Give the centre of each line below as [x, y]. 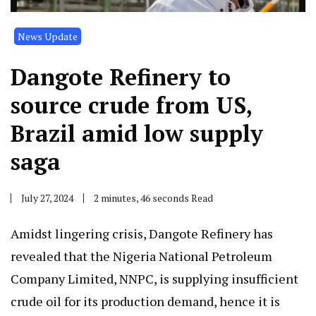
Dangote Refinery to [121, 77]
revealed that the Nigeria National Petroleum [141, 256]
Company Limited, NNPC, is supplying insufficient [154, 278]
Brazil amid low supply [137, 133]
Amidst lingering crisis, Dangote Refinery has [142, 233]
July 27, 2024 [47, 197]
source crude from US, [131, 105]
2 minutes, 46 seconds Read [153, 197]
